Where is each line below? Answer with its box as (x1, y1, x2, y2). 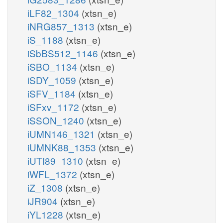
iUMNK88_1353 (27, 140, 99, 154)
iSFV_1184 (27, 86, 78, 100)
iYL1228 (27, 207, 66, 221)
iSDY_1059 (27, 73, 79, 87)
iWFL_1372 (27, 167, 80, 181)
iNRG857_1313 (27, 19, 97, 33)
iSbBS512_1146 (27, 46, 101, 60)
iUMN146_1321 (27, 126, 98, 140)
